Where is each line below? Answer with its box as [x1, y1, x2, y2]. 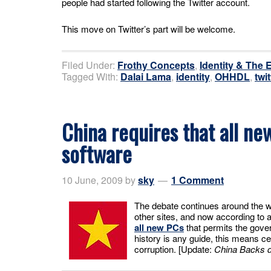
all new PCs [134, 220, 184, 234]
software [62, 137, 132, 169]
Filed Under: [62, 57, 117, 72]
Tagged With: [62, 69, 120, 83]
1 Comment [171, 172, 224, 187]
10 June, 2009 [62, 172, 123, 187]
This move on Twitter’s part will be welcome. [62, 22, 235, 35]
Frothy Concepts [117, 57, 195, 72]
